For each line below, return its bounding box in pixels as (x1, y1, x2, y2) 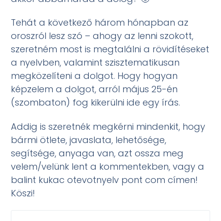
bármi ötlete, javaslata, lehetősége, (11, 133, 167, 146)
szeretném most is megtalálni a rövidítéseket (11, 43, 210, 56)
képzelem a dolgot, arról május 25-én (11, 83, 178, 96)
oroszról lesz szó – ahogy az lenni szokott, (11, 30, 194, 42)
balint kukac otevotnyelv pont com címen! (11, 173, 198, 186)
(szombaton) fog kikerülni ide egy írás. (11, 96, 181, 109)
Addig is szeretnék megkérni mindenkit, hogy (11, 120, 206, 133)
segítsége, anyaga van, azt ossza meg (11, 147, 184, 159)
